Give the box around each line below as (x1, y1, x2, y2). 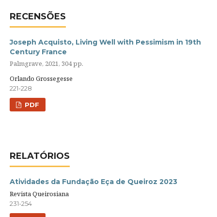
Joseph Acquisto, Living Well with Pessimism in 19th (9, 38, 201, 47)
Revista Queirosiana (9, 189, 69, 199)
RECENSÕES (9, 11, 66, 22)
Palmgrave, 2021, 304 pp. (9, 59, 83, 68)
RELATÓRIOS (9, 151, 70, 162)
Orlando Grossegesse (9, 74, 73, 83)
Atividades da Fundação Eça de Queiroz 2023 (9, 177, 177, 186)
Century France (9, 47, 67, 57)
